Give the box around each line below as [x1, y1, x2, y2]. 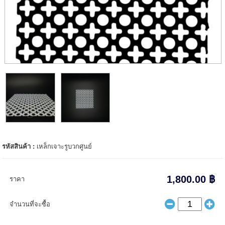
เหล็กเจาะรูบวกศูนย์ [37, 143, 92, 151]
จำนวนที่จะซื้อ [10, 200, 51, 208]
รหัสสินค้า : [2, 143, 37, 151]
